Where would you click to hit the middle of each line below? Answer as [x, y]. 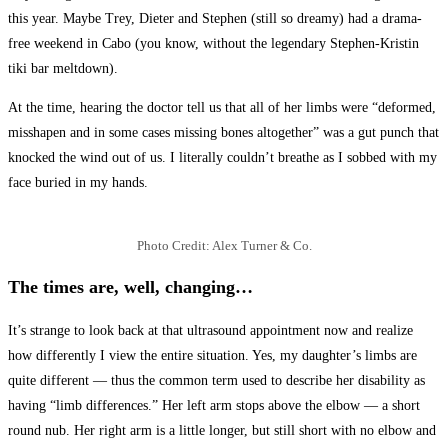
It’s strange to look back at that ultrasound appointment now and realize [210, 331]
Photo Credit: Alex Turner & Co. [224, 246]
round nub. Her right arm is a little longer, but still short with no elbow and [222, 431]
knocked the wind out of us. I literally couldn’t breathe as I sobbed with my [222, 158]
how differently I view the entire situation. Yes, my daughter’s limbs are [212, 356]
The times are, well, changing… [130, 287]
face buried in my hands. [78, 183]
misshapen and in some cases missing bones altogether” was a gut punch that [223, 133]
